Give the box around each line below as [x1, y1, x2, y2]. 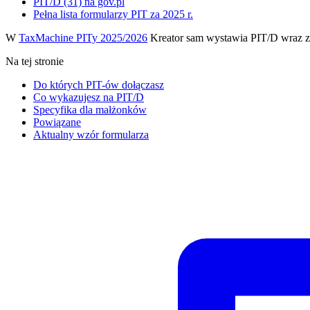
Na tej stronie [6, 55, 64, 67]
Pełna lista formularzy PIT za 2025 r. [33, 8, 193, 20]
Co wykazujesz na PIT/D [33, 91, 144, 103]
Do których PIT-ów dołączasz [33, 78, 164, 91]
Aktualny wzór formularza [33, 128, 149, 140]
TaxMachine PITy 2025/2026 [19, 31, 147, 44]
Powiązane [33, 116, 81, 128]
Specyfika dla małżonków [33, 103, 147, 116]
